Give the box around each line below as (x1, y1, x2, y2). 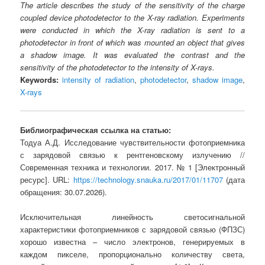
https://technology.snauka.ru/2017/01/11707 (73, 174, 223, 186)
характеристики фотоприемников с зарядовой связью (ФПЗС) (20, 224, 245, 235)
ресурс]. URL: (20, 174, 73, 186)
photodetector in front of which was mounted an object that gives (20, 37, 245, 49)
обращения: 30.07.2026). (20, 186, 108, 198)
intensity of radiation (62, 74, 134, 86)
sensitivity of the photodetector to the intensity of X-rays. (20, 62, 215, 73)
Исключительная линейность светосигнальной (20, 211, 245, 223)
